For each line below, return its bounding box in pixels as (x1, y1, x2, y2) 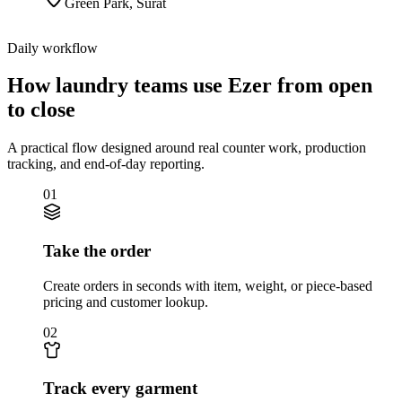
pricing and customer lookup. (43, 293, 208, 310)
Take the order (43, 241, 151, 261)
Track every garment (43, 379, 197, 398)
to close (7, 98, 75, 122)
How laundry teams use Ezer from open (7, 74, 372, 98)
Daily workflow (7, 39, 98, 56)
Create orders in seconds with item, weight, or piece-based (43, 277, 372, 293)
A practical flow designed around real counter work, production (7, 140, 366, 156)
